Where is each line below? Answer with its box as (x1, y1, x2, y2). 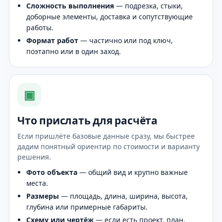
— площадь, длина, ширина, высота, (59, 191, 188, 201)
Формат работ (26, 35, 78, 45)
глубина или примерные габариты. (26, 202, 148, 212)
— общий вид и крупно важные (77, 167, 188, 177)
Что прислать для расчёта (17, 113, 158, 127)
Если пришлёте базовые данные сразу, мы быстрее (17, 131, 195, 141)
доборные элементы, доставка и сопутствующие (26, 11, 193, 21)
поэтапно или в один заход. (26, 46, 121, 56)
